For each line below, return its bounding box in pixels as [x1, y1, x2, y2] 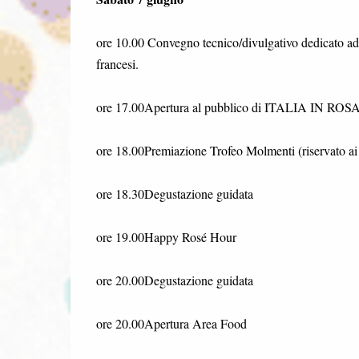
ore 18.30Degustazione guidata [95, 184, 253, 202]
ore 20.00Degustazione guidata [95, 271, 253, 288]
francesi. [95, 54, 139, 72]
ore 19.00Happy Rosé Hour [95, 228, 236, 245]
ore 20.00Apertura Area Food [95, 314, 247, 332]
